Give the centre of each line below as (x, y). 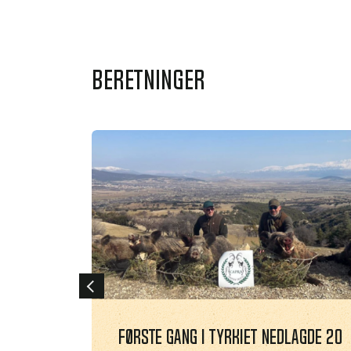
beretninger (148, 79)
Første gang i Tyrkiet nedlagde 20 (231, 337)
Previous (104, 285)
